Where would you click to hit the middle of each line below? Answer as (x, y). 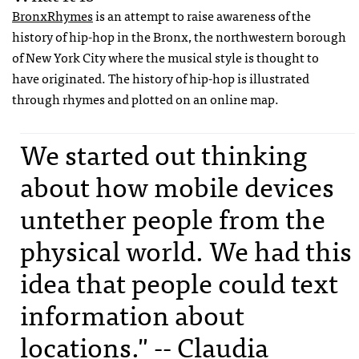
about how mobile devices (177, 185)
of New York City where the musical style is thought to (165, 56)
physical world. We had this (186, 249)
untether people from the (173, 217)
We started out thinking (163, 153)
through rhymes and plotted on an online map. (145, 98)
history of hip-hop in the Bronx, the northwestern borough (179, 36)
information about (132, 313)
